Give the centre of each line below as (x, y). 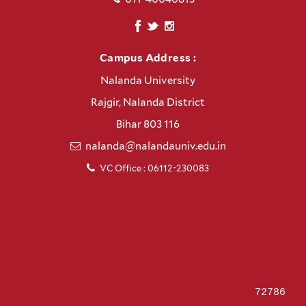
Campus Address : (148, 58)
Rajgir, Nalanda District (148, 103)
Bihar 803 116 (148, 125)
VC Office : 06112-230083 (154, 169)
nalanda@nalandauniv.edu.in (155, 147)
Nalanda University (148, 81)
